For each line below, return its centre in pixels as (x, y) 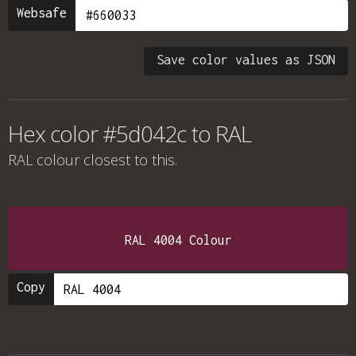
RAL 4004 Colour (178, 240)
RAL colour (44, 160)
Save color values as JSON (246, 60)
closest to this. (128, 160)
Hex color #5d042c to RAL (130, 133)
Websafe (42, 13)
